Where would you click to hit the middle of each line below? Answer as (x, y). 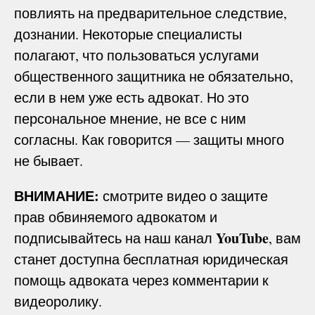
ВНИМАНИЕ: (58, 195)
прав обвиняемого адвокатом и (116, 217)
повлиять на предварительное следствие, (150, 13)
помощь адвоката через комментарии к (141, 280)
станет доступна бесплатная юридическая (151, 259)
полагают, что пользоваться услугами (136, 55)
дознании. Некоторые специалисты (128, 34)
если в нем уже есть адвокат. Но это (131, 97)
